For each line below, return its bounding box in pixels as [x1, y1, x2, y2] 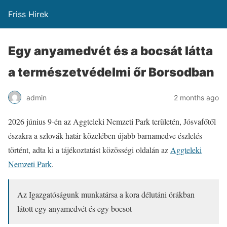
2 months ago [174, 93, 219, 102]
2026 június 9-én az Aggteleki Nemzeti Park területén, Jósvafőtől [8, 116, 216, 127]
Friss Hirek [8, 9, 49, 19]
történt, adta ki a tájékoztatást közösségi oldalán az [8, 144, 170, 155]
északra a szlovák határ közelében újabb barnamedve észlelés [8, 130, 202, 141]
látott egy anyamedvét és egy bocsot [17, 203, 132, 214]
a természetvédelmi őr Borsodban [8, 65, 214, 80]
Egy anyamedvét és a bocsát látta [8, 44, 213, 58]
